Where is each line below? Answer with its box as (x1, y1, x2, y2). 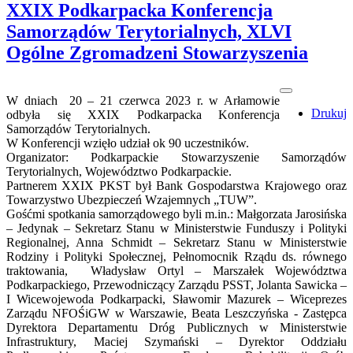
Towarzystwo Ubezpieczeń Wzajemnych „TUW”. (6, 192, 257, 206)
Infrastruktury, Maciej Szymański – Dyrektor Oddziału (6, 334, 347, 348)
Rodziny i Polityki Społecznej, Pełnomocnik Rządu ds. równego (6, 249, 347, 263)
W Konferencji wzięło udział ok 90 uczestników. (6, 136, 255, 150)
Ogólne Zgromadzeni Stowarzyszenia (6, 42, 308, 63)
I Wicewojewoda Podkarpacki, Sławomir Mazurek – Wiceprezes (6, 292, 347, 306)
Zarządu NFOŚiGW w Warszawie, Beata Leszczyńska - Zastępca (6, 306, 347, 320)
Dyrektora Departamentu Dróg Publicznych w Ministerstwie (6, 320, 347, 334)
